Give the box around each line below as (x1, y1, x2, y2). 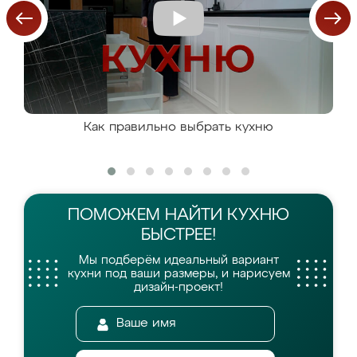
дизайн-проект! (134, 281, 223, 293)
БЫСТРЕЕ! (140, 227, 217, 244)
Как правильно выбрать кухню (84, 121, 273, 134)
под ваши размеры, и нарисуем (104, 268, 290, 280)
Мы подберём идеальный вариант (78, 254, 279, 266)
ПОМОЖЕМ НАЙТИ (68, 207, 227, 224)
